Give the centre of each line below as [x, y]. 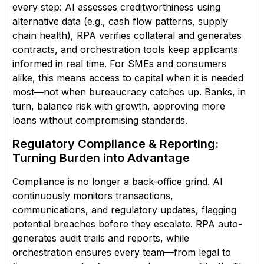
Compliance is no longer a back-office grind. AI [118, 182]
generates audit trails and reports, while [101, 238]
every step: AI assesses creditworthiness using [116, 7]
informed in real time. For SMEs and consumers [119, 64]
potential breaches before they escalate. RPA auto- [127, 224]
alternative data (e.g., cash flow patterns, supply [120, 22]
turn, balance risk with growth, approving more [119, 106]
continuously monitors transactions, [93, 196]
